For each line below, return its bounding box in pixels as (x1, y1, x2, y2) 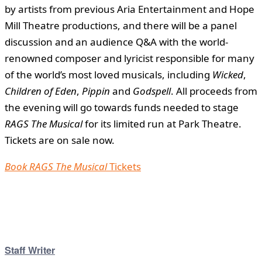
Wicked (212, 67, 243, 81)
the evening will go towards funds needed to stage (5, 100, 239, 114)
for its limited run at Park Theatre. (82, 116, 242, 130)
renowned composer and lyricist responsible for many (5, 51, 254, 65)
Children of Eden (5, 84, 77, 98)
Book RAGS (5, 159, 56, 173)
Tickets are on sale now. (5, 133, 115, 147)
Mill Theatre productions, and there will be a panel (5, 18, 237, 32)
